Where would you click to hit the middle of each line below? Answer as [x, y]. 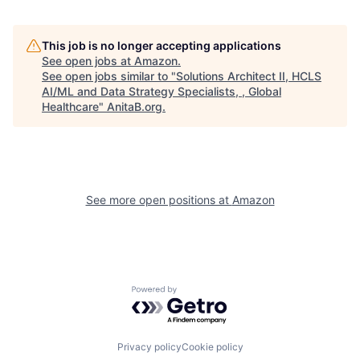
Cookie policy [212, 347]
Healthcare [70, 106]
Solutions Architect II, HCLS [249, 76]
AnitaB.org [135, 106]
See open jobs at [88, 60]
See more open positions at [159, 199]
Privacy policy [149, 347]
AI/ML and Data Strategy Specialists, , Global [162, 91]
